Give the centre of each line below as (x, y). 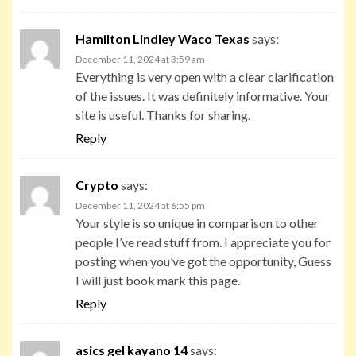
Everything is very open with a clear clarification (205, 76)
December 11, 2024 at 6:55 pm (140, 205)
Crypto (97, 184)
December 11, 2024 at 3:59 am (140, 59)
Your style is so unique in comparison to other (197, 222)
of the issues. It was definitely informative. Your (203, 95)
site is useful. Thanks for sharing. (163, 114)
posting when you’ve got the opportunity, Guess (203, 261)
